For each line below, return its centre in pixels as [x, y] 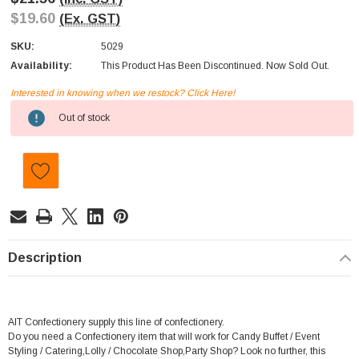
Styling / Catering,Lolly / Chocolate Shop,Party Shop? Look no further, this [167, 351]
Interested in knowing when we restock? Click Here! [123, 93]
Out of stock [84, 118]
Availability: [41, 66]
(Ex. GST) [90, 19]
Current [29, 108]
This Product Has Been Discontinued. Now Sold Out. [215, 66]
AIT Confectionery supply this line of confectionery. [116, 323]
